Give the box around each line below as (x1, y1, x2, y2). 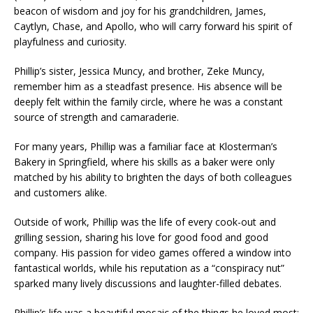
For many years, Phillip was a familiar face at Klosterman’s (14, 139, 277, 153)
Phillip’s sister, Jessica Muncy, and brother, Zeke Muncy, (14, 64, 265, 78)
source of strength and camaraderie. (14, 110, 179, 124)
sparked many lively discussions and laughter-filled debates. (14, 276, 282, 290)
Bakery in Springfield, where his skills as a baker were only (14, 154, 275, 168)
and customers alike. (14, 185, 107, 199)
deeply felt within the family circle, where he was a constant (14, 94, 283, 108)
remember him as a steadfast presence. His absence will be (14, 79, 282, 93)
